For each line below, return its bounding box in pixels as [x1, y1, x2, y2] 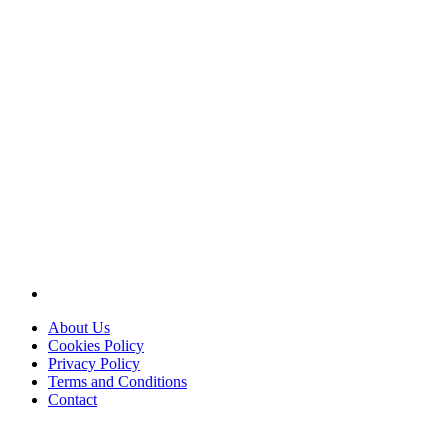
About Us [48, 319, 110, 337]
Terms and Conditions [48, 373, 187, 391]
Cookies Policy [48, 337, 144, 355]
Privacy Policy [48, 355, 140, 373]
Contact [48, 391, 97, 409]
